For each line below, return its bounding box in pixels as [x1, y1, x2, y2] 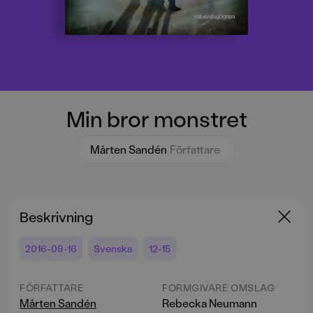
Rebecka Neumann [162, 296, 257, 311]
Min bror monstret [66, 104, 247, 133]
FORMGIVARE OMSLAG [162, 281, 275, 295]
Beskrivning [20, 208, 93, 226]
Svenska [94, 242, 132, 256]
